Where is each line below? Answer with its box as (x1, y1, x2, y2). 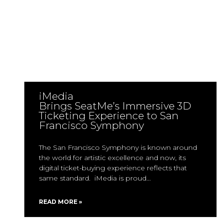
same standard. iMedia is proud (39, 174, 146, 182)
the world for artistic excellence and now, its (39, 153, 186, 162)
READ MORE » (39, 198, 82, 205)
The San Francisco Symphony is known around (39, 143, 197, 152)
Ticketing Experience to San (39, 109, 179, 122)
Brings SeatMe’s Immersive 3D (39, 100, 191, 112)
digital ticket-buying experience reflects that (39, 163, 187, 172)
